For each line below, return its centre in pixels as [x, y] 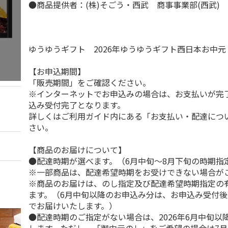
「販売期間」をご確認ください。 [90, 82]
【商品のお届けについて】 [78, 150]
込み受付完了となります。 [77, 105]
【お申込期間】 [57, 71]
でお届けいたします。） [73, 206]
